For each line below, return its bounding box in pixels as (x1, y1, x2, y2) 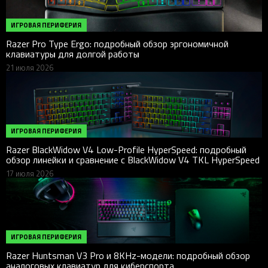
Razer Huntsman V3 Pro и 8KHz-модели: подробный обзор (6, 248, 250, 262)
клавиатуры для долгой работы (6, 47, 139, 60)
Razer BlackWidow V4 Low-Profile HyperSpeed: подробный (6, 142, 246, 156)
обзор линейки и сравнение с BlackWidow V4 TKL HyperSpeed (6, 153, 260, 166)
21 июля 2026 (6, 62, 54, 73)
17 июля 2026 (6, 167, 54, 179)
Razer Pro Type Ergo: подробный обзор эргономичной (6, 36, 229, 50)
